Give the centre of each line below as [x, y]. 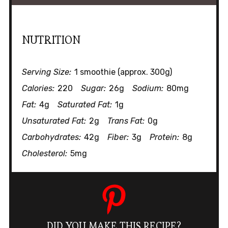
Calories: [38, 89]
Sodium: [148, 89]
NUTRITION [51, 40]
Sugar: [93, 89]
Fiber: [118, 137]
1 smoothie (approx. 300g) [123, 72]
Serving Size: [46, 72]
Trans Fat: [126, 121]
